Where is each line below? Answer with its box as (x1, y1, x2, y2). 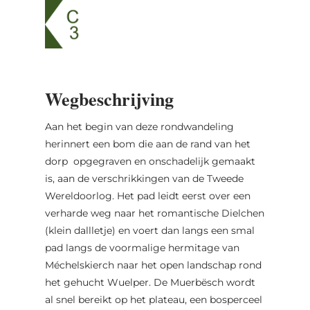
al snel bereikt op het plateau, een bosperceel (44, 293, 262, 306)
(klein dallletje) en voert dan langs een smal (44, 224, 255, 237)
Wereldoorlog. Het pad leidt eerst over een (44, 189, 250, 202)
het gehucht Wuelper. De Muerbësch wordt (44, 275, 255, 289)
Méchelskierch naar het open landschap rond (44, 258, 262, 271)
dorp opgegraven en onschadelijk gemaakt (44, 154, 255, 167)
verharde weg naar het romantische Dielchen (44, 206, 264, 219)
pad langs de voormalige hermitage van (44, 241, 239, 254)
